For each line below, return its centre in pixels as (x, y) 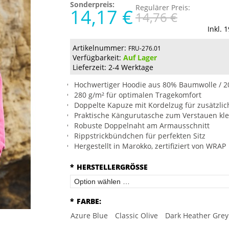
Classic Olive (136, 215)
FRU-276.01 (145, 48)
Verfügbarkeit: (98, 58)
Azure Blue (89, 215)
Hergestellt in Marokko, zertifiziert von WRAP (150, 146)
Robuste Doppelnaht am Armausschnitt (142, 125)
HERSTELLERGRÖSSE (110, 167)
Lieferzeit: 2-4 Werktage (113, 67)
